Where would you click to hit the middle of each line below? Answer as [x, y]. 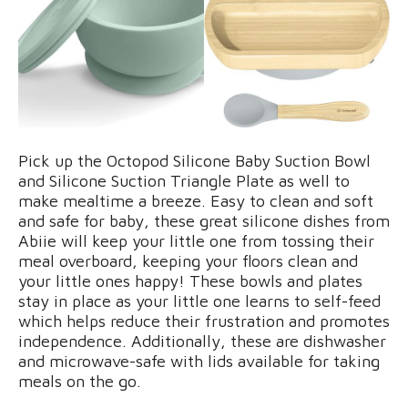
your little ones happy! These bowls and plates [190, 281]
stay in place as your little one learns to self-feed [199, 301]
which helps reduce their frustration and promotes [204, 321]
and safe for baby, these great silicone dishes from [204, 221]
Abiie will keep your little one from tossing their [196, 241]
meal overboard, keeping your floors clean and [188, 261]
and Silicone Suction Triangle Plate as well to [184, 181]
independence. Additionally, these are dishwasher [202, 342]
